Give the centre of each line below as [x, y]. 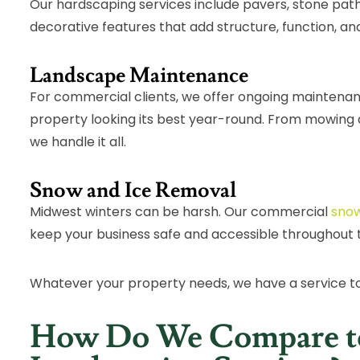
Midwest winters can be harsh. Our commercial [181, 212]
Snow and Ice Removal [133, 191]
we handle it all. [78, 142]
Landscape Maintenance [139, 76]
